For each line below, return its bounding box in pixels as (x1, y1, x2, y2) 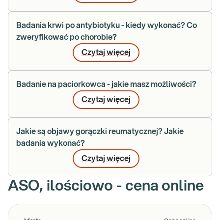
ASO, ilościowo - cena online (8, 179, 204, 193)
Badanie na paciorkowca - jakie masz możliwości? (16, 81, 196, 88)
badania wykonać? (16, 139, 85, 147)
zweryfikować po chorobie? (16, 33, 117, 41)
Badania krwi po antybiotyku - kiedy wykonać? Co (16, 22, 197, 29)
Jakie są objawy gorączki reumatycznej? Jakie (16, 128, 184, 136)
